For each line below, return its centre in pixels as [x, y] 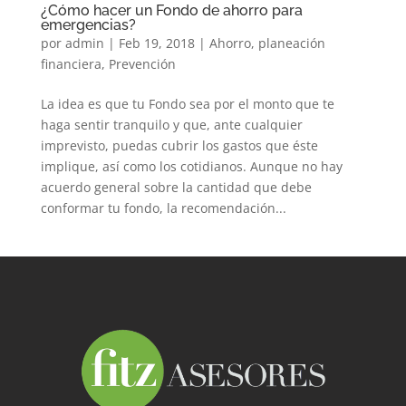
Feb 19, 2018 [156, 43]
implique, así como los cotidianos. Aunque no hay [191, 166]
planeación [291, 43]
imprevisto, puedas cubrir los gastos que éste [179, 145]
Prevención [142, 63]
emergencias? [88, 24]
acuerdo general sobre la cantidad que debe [176, 187]
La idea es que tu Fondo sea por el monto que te [187, 103]
